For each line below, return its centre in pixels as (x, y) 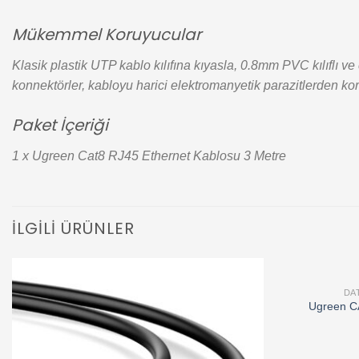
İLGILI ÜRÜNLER (73, 229)
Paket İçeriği (60, 125)
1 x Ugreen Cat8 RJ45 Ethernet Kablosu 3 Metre (149, 155)
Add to (236, 303)
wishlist (235, 314)
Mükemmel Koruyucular (107, 34)
